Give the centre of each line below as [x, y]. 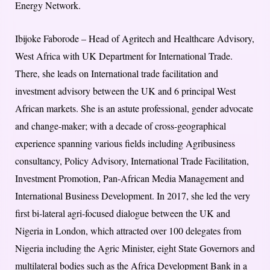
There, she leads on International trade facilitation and [117, 74]
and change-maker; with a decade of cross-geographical [121, 126]
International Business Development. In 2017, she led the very [133, 196]
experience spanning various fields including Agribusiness [125, 143]
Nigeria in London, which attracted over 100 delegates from [128, 231]
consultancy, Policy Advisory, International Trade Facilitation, [132, 161]
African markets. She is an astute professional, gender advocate [134, 108]
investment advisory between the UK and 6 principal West [125, 91]
